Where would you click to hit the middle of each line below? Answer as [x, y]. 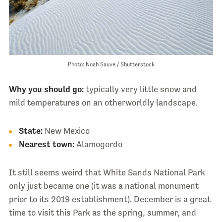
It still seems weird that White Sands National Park [107, 173]
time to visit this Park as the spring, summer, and [102, 213]
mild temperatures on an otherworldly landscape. [103, 103]
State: [30, 131]
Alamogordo [99, 144]
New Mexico [66, 131]
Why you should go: [46, 89]
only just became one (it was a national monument [104, 186]
